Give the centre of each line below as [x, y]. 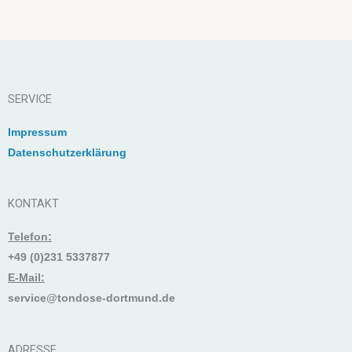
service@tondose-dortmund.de [92, 298]
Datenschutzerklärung [67, 152]
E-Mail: [26, 278]
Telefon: [30, 237]
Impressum [37, 132]
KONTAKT [33, 204]
